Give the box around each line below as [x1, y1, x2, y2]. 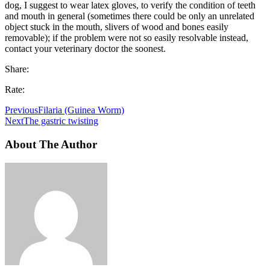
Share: [5, 64, 29, 75]
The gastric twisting [24, 116, 98, 127]
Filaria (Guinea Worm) [38, 105, 124, 116]
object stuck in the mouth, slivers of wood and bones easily [5, 22, 228, 33]
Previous [5, 105, 38, 116]
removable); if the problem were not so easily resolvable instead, [5, 33, 248, 43]
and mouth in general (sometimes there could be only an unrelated [5, 11, 254, 22]
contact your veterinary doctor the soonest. [5, 43, 166, 54]
